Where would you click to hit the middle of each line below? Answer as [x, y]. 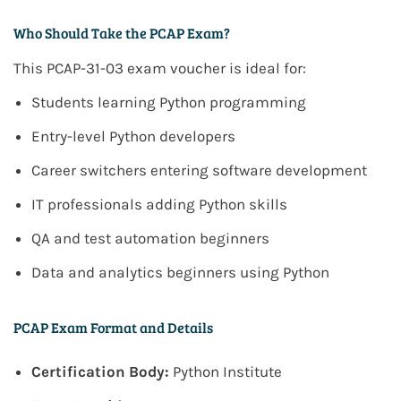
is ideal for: [266, 68]
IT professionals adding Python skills [159, 205]
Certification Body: [100, 372]
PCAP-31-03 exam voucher [136, 68]
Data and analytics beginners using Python [180, 273]
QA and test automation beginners [150, 239]
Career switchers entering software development [199, 171]
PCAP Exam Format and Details [113, 328]
